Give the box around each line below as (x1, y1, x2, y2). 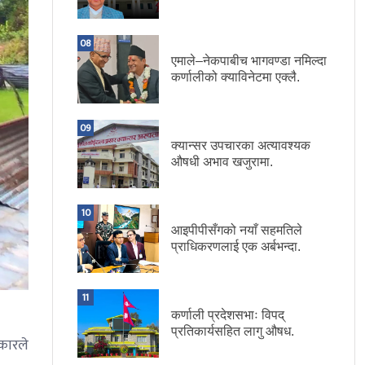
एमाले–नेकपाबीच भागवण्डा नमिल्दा (171, 54, 327, 68)
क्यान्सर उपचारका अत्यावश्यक (171, 139, 310, 153)
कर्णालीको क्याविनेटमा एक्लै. (171, 70, 300, 85)
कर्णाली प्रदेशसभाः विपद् (171, 308, 284, 323)
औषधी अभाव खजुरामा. (171, 155, 273, 169)
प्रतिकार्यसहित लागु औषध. (171, 324, 294, 339)
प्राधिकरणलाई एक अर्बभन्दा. (171, 240, 301, 254)
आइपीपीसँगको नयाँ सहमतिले (171, 223, 302, 238)
